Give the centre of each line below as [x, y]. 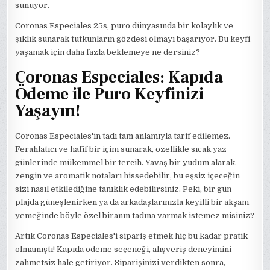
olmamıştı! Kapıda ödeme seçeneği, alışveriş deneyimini [124, 250]
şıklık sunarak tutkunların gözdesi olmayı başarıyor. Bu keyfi [133, 39]
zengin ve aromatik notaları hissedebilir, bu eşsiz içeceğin [128, 176]
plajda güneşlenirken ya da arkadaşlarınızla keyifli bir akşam [132, 202]
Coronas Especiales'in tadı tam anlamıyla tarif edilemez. [123, 136]
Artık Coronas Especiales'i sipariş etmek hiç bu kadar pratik [132, 236]
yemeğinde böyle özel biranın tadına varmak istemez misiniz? [135, 216]
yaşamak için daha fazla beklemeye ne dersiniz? [108, 52]
